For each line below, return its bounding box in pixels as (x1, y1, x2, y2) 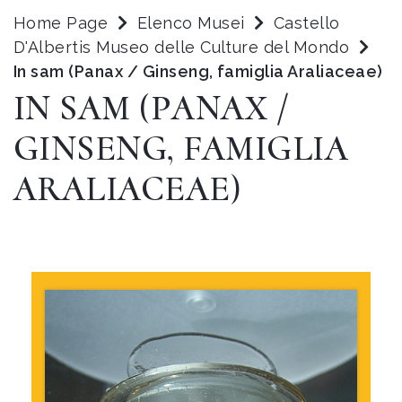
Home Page (13, 13, 109, 32)
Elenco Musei (136, 13, 245, 32)
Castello (274, 13, 340, 32)
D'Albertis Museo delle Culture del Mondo (13, 38, 354, 57)
